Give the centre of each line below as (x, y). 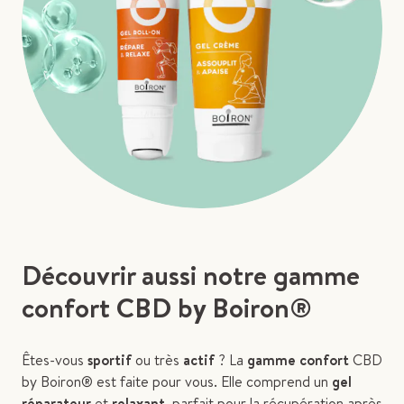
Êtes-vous (55, 360)
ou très (159, 360)
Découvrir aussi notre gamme (191, 275)
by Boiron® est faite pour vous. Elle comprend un (177, 382)
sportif (111, 360)
